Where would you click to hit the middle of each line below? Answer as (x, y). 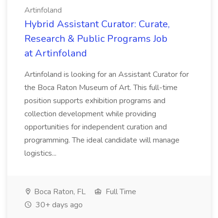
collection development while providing (90, 114)
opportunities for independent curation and (96, 127)
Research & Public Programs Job (96, 39)
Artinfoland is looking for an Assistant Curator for (107, 74)
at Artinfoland (56, 53)
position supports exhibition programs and (95, 101)
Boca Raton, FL (59, 192)
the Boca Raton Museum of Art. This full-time (101, 88)
